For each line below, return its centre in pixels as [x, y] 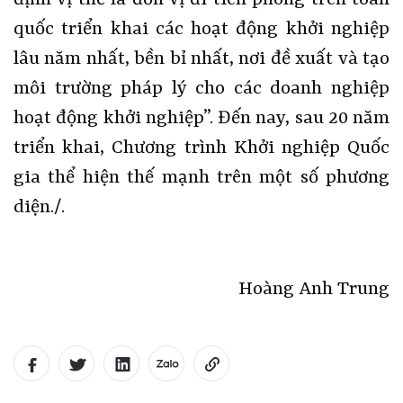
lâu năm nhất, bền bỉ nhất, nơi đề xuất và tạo [201, 59]
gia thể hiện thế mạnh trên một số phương [201, 178]
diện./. [39, 207]
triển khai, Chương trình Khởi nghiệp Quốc [201, 148]
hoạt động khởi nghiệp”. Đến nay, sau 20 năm [201, 118]
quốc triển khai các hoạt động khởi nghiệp [201, 29]
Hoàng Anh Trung [314, 289]
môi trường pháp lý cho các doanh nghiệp [201, 89]
